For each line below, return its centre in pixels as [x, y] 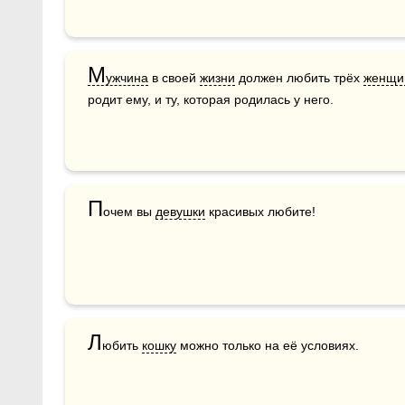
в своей [174, 77]
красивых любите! [260, 211]
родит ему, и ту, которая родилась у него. [211, 99]
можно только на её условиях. [268, 345]
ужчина [127, 77]
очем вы [129, 211]
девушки [180, 211]
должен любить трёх [299, 77]
